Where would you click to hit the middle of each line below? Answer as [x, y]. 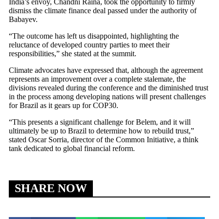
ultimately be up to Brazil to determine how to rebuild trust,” [101, 131]
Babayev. [23, 19]
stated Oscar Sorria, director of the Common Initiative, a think [104, 139]
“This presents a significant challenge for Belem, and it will [100, 122]
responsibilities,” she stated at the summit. [73, 53]
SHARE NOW [51, 188]
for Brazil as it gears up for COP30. [64, 105]
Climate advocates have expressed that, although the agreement [106, 70]
